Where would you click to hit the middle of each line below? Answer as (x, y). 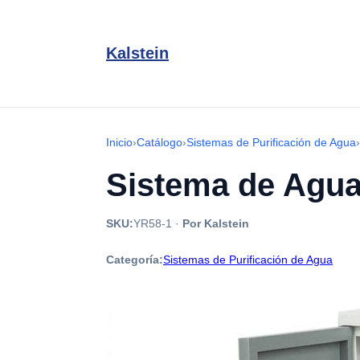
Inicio (119, 142)
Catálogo (160, 142)
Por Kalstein (216, 223)
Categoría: (135, 260)
